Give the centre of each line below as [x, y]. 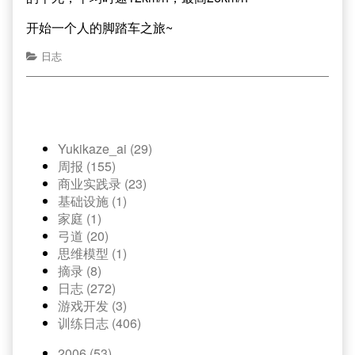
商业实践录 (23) [102, 183]
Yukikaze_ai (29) [105, 149]
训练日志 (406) [99, 323]
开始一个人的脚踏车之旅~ [99, 27]
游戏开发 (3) [92, 305]
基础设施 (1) [92, 201]
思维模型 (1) [92, 253]
